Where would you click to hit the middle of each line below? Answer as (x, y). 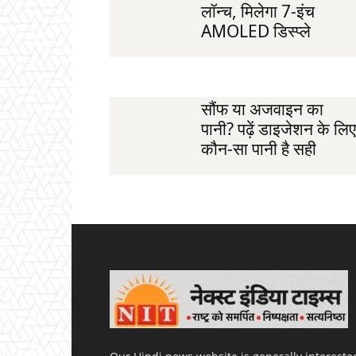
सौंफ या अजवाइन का (262, 109)
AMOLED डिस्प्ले (255, 31)
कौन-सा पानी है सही (258, 149)
